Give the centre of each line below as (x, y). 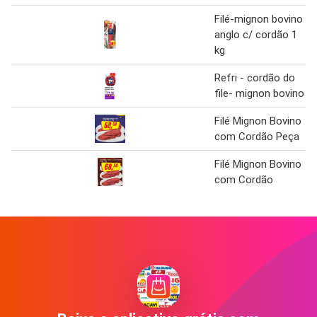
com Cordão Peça (257, 136)
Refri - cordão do (255, 77)
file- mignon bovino (259, 93)
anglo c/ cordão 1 (256, 34)
